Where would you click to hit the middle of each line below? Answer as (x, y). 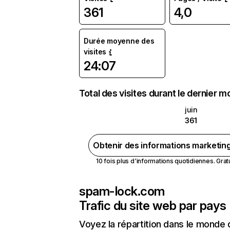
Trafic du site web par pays (153, 206)
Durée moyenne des (119, 41)
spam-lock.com (122, 191)
